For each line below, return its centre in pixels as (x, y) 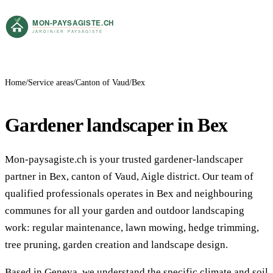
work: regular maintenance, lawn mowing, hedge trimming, (132, 227)
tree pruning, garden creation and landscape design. (116, 244)
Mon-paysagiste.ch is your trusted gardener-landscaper (124, 159)
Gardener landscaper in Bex (116, 125)
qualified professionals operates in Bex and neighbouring (129, 193)
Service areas (51, 83)
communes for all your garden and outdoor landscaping (125, 210)
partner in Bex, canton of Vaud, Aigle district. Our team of (129, 176)
